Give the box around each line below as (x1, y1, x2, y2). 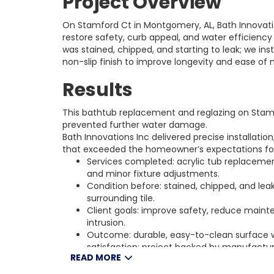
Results (62, 77, 133, 103)
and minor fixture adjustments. (87, 168, 220, 180)
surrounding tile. (87, 192, 155, 204)
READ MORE (70, 251, 121, 264)
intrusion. (87, 217, 125, 229)
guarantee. (87, 253, 134, 265)
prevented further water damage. (62, 119, 207, 131)
